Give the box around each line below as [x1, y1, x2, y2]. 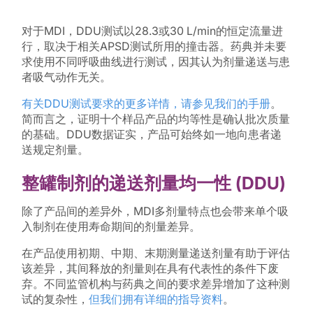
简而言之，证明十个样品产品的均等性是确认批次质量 [21, 112, 290, 126]
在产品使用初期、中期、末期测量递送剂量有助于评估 [21, 245, 290, 260]
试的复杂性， [21, 291, 89, 306]
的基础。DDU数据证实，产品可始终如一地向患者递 [21, 127, 282, 142]
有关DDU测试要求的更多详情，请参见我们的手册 [21, 96, 270, 111]
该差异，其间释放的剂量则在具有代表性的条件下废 [21, 261, 279, 275]
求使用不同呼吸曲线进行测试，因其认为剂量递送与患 [21, 54, 290, 69]
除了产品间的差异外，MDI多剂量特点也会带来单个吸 [21, 203, 289, 218]
